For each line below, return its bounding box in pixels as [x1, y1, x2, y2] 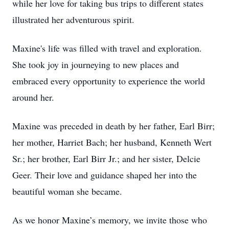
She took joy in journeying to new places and [12, 58, 179, 71]
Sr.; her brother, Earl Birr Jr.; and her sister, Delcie [12, 152, 200, 165]
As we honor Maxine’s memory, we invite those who [12, 214, 207, 226]
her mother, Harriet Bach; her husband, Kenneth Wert [12, 136, 212, 148]
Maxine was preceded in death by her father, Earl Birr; [12, 120, 215, 132]
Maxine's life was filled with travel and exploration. [12, 42, 202, 54]
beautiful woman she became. [12, 185, 122, 197]
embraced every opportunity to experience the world [12, 75, 205, 87]
